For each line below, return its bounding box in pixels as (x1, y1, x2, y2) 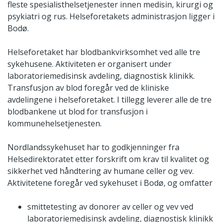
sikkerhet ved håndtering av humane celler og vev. (7, 166, 194, 177)
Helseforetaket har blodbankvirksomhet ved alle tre (7, 47, 200, 58)
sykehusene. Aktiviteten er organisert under (7, 58, 171, 70)
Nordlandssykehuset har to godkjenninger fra (7, 142, 179, 153)
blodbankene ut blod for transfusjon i (7, 106, 148, 117)
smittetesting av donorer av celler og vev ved (27, 201, 193, 213)
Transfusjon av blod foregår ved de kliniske (7, 82, 169, 94)
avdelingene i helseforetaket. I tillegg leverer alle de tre (7, 94, 212, 106)
